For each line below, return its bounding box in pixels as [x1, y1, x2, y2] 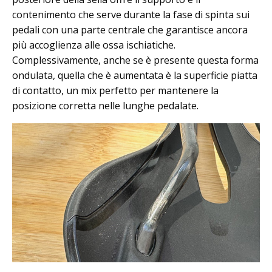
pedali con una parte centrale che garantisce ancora [12, 23, 248, 37]
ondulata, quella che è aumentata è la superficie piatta [12, 69, 257, 83]
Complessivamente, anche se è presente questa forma [12, 53, 259, 67]
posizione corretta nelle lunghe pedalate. [12, 99, 199, 113]
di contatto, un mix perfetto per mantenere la [12, 84, 219, 98]
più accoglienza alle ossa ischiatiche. [12, 38, 175, 52]
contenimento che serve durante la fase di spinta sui [12, 8, 250, 22]
